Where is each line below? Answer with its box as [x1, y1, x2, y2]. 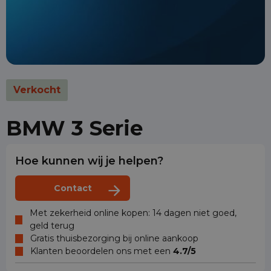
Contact [53, 183, 92, 194]
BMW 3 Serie [6, 116, 143, 142]
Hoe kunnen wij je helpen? [15, 154, 163, 168]
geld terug [29, 220, 74, 232]
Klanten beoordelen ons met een [30, 246, 173, 257]
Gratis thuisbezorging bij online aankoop [30, 233, 198, 244]
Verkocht [13, 84, 60, 96]
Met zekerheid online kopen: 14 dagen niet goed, [29, 207, 237, 219]
